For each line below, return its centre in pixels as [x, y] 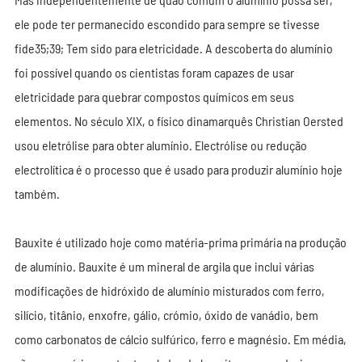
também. [37, 194]
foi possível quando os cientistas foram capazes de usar [154, 72]
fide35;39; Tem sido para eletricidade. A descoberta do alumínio [173, 48]
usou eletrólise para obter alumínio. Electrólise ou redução [160, 145]
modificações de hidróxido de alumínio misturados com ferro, [169, 290]
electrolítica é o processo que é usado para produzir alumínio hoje [178, 169]
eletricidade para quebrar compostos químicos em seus [154, 97]
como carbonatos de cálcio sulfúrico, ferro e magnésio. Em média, [180, 339]
